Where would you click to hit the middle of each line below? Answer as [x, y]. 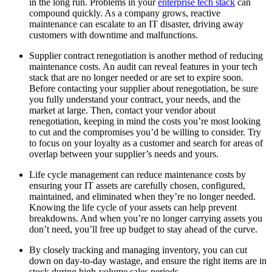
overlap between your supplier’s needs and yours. [125, 154]
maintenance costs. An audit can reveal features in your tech [143, 67]
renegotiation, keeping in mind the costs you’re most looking [145, 121]
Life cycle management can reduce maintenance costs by [138, 175]
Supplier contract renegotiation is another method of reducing [146, 56]
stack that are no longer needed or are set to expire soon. [136, 78]
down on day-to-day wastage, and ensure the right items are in [148, 261]
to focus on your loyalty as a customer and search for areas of [146, 143]
